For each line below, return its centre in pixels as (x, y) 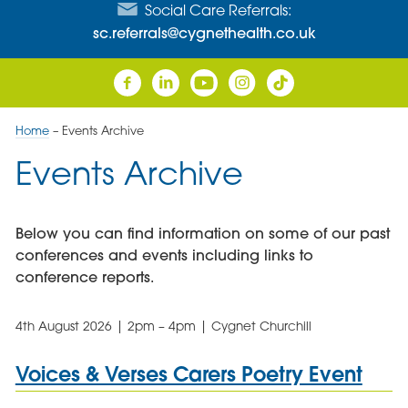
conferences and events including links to (164, 255)
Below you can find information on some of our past (202, 234)
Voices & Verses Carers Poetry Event (189, 373)
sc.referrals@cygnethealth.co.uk (204, 32)
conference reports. (84, 277)
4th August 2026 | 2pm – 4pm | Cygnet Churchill (163, 326)
